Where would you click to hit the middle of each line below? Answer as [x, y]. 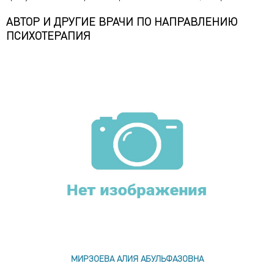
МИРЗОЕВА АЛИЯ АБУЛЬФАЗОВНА [137, 258]
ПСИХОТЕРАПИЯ [48, 35]
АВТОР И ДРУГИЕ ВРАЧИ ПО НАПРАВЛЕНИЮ [122, 21]
